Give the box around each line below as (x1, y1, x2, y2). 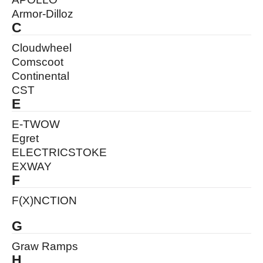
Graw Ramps (12, 240, 78, 252)
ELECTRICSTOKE (12, 146, 107, 159)
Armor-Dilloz (12, 8, 73, 20)
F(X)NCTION (12, 194, 77, 207)
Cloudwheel (12, 42, 72, 54)
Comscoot (12, 56, 63, 68)
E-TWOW (12, 118, 60, 130)
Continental (12, 70, 69, 82)
